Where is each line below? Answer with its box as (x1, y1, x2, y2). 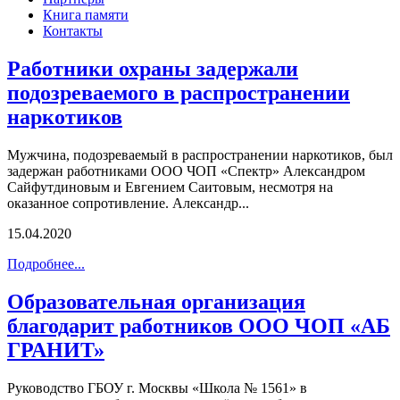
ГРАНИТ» (7, 337, 104, 362)
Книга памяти (43, 7, 129, 22)
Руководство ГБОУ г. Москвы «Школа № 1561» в (7, 379, 307, 396)
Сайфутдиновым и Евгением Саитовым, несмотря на (7, 179, 333, 195)
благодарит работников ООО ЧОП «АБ (7, 313, 390, 337)
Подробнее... (7, 255, 85, 271)
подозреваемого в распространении (7, 80, 350, 104)
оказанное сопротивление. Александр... (7, 195, 249, 211)
